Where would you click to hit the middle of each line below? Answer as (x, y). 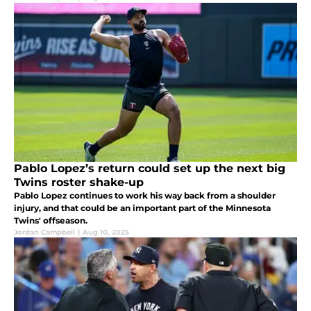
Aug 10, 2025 (106, 232)
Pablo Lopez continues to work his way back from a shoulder (145, 195)
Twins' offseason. (51, 220)
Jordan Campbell (44, 232)
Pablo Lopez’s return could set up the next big (150, 168)
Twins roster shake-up (79, 182)
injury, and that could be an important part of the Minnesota (142, 208)
